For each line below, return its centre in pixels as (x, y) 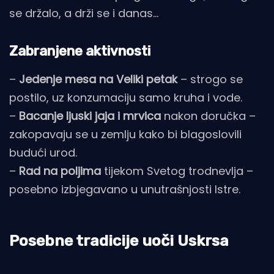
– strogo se (210, 79)
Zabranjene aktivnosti (80, 51)
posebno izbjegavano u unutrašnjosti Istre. (125, 189)
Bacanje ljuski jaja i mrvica (90, 116)
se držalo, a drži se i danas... (84, 13)
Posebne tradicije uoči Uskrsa (119, 240)
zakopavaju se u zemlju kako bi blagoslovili (125, 134)
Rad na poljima (60, 171)
